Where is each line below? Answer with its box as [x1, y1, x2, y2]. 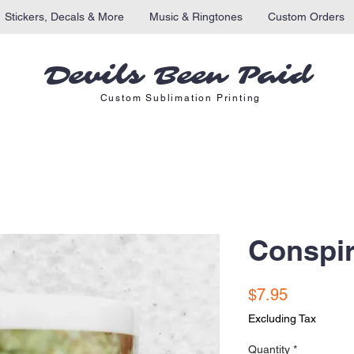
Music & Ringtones [149, 10, 243, 23]
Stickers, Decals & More [5, 10, 124, 23]
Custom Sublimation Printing [100, 92, 262, 104]
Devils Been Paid [43, 60, 311, 92]
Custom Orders [268, 10, 345, 23]
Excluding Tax [248, 312, 316, 326]
